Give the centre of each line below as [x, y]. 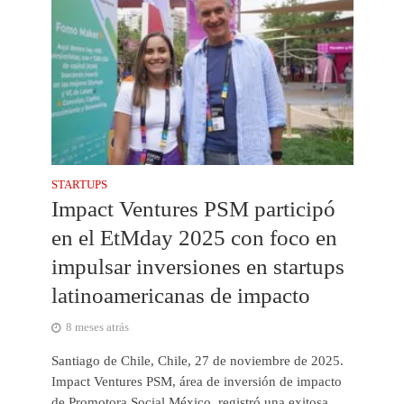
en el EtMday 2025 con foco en [194, 237]
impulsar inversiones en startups [197, 266]
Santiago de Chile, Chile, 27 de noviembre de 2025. [197, 360]
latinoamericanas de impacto [180, 295]
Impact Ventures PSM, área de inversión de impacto [196, 381]
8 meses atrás [97, 327]
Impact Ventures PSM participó [193, 208]
